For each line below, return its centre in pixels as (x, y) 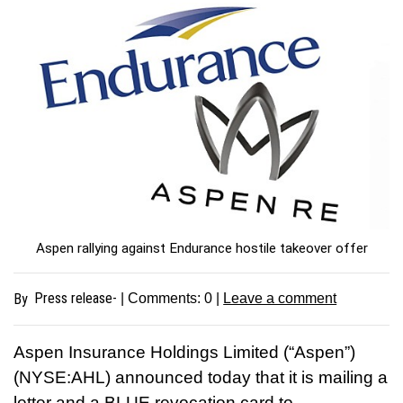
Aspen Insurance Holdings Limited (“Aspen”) (184, 352)
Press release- (76, 298)
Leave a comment (280, 298)
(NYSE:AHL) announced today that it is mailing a (201, 377)
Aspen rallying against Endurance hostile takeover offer (201, 248)
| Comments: (161, 298)
